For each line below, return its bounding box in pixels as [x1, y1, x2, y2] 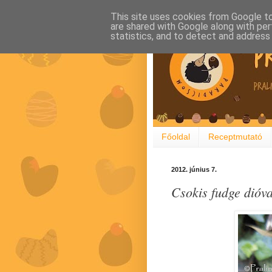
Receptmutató [208, 132, 262, 142]
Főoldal [161, 132, 190, 142]
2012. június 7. [171, 165, 217, 173]
